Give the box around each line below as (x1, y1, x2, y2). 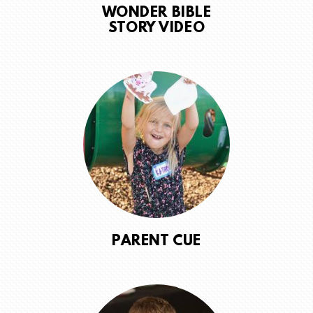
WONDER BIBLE (101, 5, 212, 22)
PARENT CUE (112, 233, 201, 251)
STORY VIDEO (108, 20, 205, 38)
